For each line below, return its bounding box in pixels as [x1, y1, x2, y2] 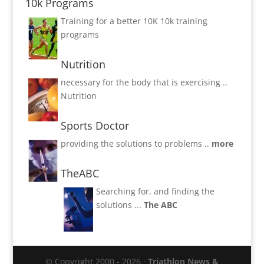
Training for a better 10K [60, 15, 160, 27]
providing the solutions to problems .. [60, 137, 212, 149]
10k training [160, 15, 207, 27]
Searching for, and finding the [95, 185, 214, 197]
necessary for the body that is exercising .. [60, 76, 227, 88]
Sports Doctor [60, 118, 129, 133]
